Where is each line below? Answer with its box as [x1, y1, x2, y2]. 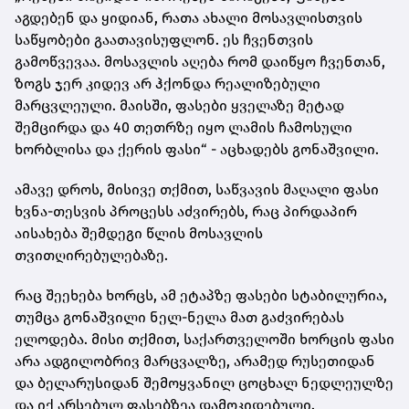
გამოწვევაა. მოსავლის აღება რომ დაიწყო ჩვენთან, [15, 53, 385, 71]
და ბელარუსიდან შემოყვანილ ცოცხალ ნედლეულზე [15, 374, 393, 393]
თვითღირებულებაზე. [15, 246, 168, 265]
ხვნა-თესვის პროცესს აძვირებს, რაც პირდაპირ [15, 203, 357, 221]
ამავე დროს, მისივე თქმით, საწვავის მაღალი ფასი [15, 181, 379, 199]
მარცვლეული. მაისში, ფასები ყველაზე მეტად [15, 97, 344, 115]
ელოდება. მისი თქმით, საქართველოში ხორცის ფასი [15, 330, 394, 349]
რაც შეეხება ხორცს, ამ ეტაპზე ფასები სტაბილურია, [15, 287, 387, 305]
